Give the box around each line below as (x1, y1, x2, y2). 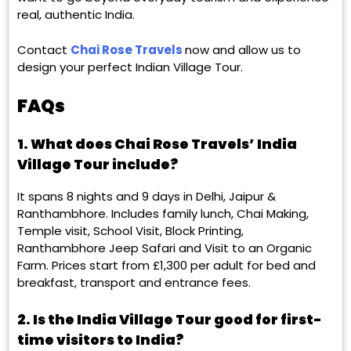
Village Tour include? (17, 154, 178, 174)
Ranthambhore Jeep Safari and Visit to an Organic (17, 240, 312, 257)
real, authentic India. (17, 6, 138, 24)
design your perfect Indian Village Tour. (17, 58, 246, 75)
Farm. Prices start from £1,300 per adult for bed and (17, 257, 316, 274)
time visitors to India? (17, 330, 183, 349)
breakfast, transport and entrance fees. (17, 274, 251, 291)
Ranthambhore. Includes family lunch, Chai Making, (17, 205, 309, 223)
